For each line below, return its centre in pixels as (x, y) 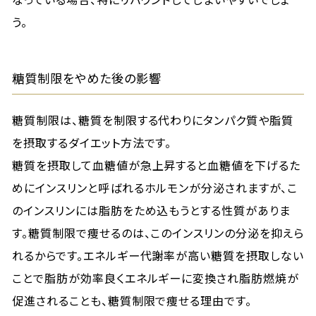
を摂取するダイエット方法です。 (92, 142)
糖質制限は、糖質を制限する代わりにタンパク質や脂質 (153, 120)
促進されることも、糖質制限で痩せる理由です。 (132, 300)
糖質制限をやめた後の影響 (87, 78)
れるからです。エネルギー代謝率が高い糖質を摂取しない (158, 255)
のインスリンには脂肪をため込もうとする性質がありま (152, 210)
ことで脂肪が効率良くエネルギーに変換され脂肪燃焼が (156, 278)
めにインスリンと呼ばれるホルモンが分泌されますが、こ (155, 188)
